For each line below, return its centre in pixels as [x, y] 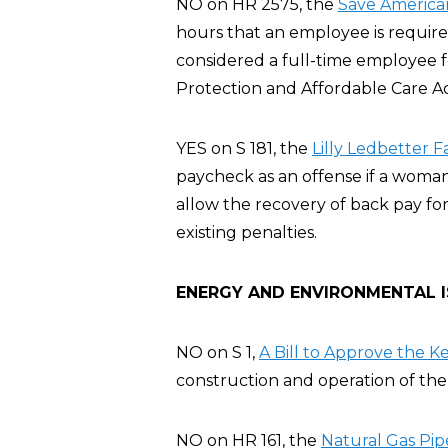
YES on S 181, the [244, 148]
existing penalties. [246, 232]
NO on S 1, [217, 352]
